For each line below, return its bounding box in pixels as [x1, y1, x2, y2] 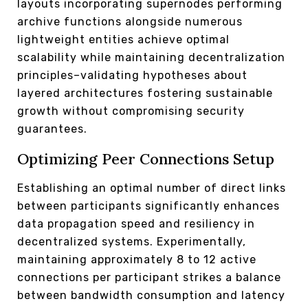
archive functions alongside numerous [17, 14, 243, 28]
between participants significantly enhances [17, 199, 280, 212]
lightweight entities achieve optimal [17, 32, 230, 46]
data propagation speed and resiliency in [17, 217, 255, 230]
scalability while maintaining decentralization [17, 50, 285, 64]
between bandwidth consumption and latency [17, 288, 285, 302]
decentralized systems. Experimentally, [17, 234, 246, 248]
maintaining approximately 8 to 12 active [17, 252, 256, 266]
